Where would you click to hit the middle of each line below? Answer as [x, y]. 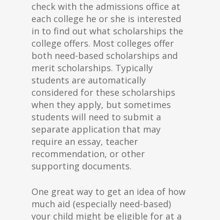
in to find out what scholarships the [107, 31]
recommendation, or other [88, 154]
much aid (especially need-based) [101, 204]
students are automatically [89, 80]
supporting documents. [82, 166]
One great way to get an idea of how [109, 192]
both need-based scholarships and [105, 55]
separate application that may [96, 129]
